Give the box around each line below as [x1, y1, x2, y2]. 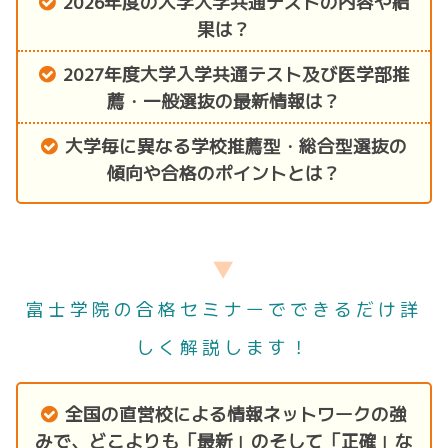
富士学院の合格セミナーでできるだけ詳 [26, 295, 422, 321]
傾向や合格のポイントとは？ [107, 159, 341, 185]
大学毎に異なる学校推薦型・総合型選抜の [65, 132, 407, 158]
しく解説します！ [136, 333, 312, 359]
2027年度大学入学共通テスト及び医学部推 [62, 60, 410, 86]
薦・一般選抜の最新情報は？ [107, 87, 341, 113]
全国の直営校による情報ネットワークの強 [65, 400, 407, 426]
